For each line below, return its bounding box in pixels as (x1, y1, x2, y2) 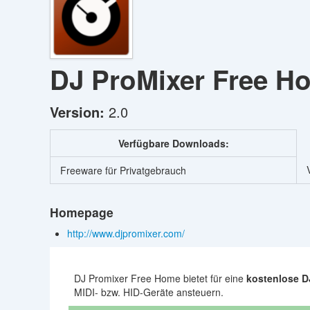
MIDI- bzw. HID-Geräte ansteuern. (74, 285, 224, 299)
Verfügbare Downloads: (118, 136, 229, 150)
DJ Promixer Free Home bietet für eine (74, 271, 246, 285)
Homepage (50, 203, 113, 221)
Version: (50, 102, 104, 122)
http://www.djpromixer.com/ (67, 226, 188, 240)
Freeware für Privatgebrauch (60, 163, 186, 177)
